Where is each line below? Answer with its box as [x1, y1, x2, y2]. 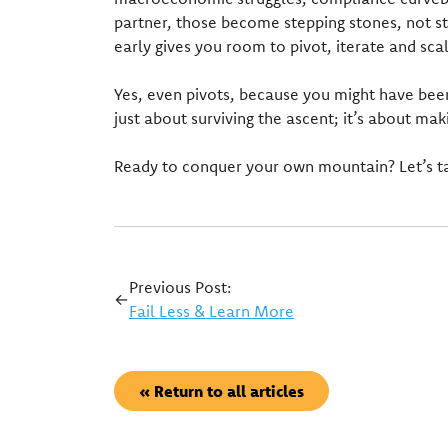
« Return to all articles [139, 381, 304, 402]
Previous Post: [129, 277, 231, 298]
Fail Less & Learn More [129, 301, 294, 322]
